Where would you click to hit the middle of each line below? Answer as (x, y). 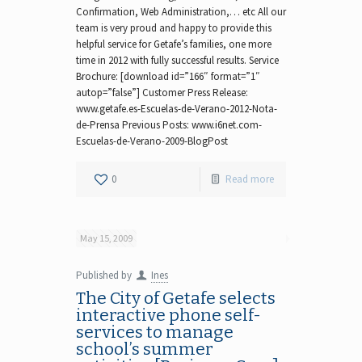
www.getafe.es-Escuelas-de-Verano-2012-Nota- (177, 108)
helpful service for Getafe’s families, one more (174, 44)
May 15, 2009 (106, 238)
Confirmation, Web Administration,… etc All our (181, 11)
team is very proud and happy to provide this (174, 27)
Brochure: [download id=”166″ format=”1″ (168, 76)
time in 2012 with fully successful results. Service (177, 60)
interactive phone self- (168, 315)
